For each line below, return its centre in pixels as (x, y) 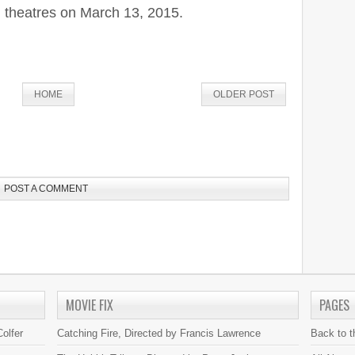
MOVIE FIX (89, 305)
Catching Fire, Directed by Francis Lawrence (158, 333)
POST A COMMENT (46, 188)
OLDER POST (243, 94)
